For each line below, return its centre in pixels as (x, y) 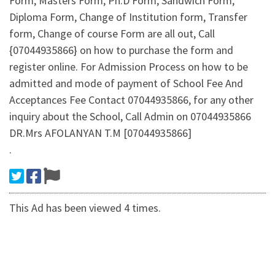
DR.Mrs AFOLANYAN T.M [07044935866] (100, 133)
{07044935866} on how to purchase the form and (121, 50)
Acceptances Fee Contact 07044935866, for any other (131, 100)
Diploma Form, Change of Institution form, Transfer (128, 17)
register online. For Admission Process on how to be (129, 67)
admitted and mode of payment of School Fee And (126, 83)
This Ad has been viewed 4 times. (85, 208)
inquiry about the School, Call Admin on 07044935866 (130, 117)
